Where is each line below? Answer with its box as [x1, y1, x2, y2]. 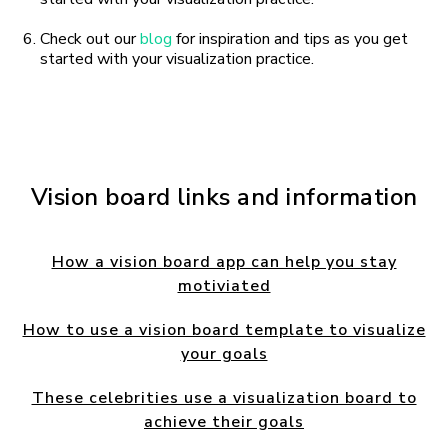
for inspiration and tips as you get [172, 28, 408, 51]
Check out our [40, 28, 140, 51]
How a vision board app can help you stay [51, 251, 397, 274]
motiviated [177, 275, 271, 298]
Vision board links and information [30, 181, 418, 214]
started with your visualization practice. [40, 48, 318, 71]
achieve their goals [144, 411, 304, 434]
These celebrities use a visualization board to [31, 387, 417, 410]
